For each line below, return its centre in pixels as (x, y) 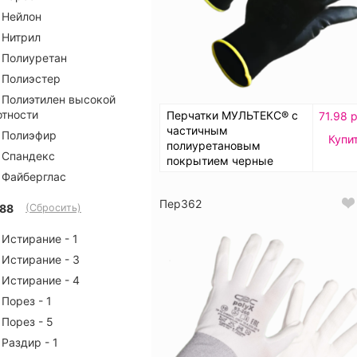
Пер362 (180, 203)
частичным (197, 130)
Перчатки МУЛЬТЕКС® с (232, 115)
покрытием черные (220, 160)
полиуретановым (214, 145)
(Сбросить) (53, 208)
